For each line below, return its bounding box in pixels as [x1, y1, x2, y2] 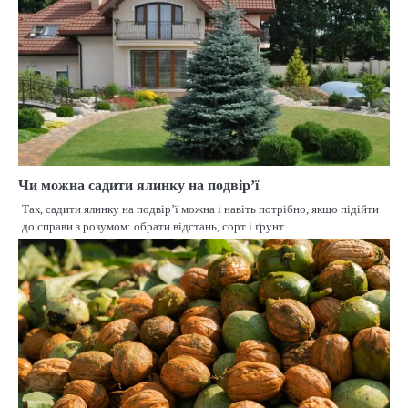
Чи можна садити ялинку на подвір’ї [18, 178, 259, 194]
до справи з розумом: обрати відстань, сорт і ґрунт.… [22, 219, 298, 234]
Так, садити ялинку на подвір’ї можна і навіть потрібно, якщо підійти [22, 202, 379, 217]
